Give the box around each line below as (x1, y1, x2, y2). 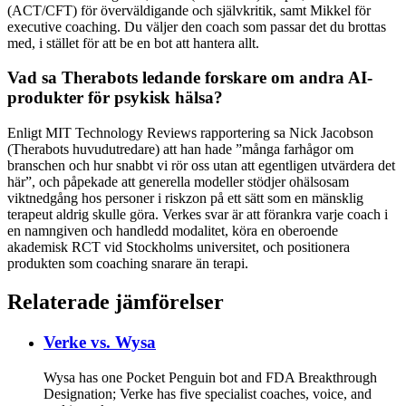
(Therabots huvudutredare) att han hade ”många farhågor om (7, 141, 353, 158)
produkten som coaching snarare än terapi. (7, 256, 248, 272)
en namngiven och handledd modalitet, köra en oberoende (7, 223, 338, 239)
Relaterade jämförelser (7, 290, 224, 314)
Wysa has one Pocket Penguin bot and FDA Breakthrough (43, 369, 377, 385)
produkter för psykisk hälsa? (7, 88, 223, 108)
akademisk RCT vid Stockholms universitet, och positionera (7, 239, 350, 256)
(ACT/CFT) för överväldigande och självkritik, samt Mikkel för (7, 2, 371, 18)
